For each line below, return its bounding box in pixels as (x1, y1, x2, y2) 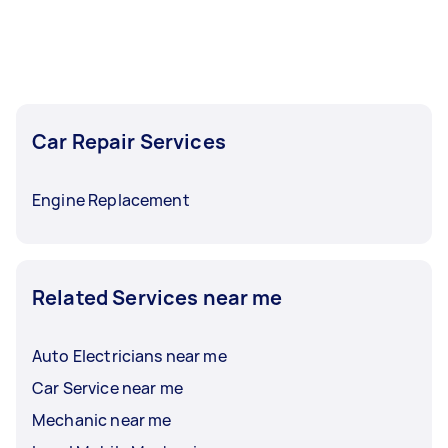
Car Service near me (32, 377, 183, 399)
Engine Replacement (32, 189, 190, 211)
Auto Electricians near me (32, 345, 227, 367)
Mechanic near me (32, 409, 172, 431)
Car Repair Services (32, 128, 226, 155)
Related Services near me (32, 284, 283, 311)
